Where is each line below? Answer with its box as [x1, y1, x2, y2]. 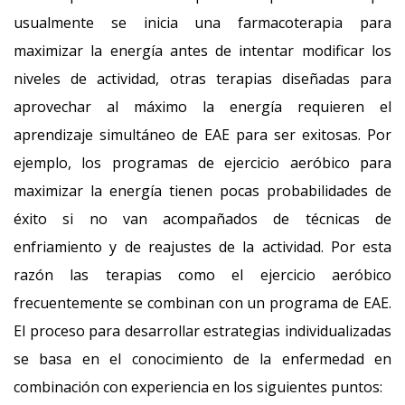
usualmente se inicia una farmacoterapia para [14, 13, 391, 33]
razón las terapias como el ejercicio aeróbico [14, 265, 391, 285]
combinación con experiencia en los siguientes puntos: [14, 377, 382, 397]
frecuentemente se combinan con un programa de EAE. [14, 293, 391, 313]
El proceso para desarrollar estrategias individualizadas [14, 321, 391, 341]
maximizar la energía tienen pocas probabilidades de [14, 181, 391, 201]
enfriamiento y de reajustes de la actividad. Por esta [14, 237, 391, 257]
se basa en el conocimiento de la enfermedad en [14, 349, 391, 369]
